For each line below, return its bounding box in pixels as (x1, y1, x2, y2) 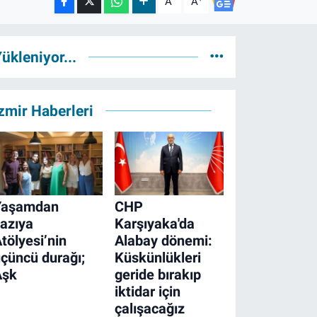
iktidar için (114, 283, 180, 301)
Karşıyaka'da (114, 215, 195, 233)
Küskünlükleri (114, 249, 201, 267)
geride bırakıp (114, 266, 201, 284)
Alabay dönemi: (114, 232, 212, 250)
